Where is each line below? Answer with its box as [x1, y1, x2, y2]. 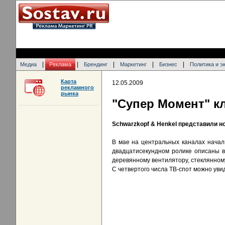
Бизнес [159, 61, 177, 67]
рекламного [61, 84, 94, 90]
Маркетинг [120, 61, 147, 67]
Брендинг [84, 61, 107, 67]
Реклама [49, 61, 71, 67]
